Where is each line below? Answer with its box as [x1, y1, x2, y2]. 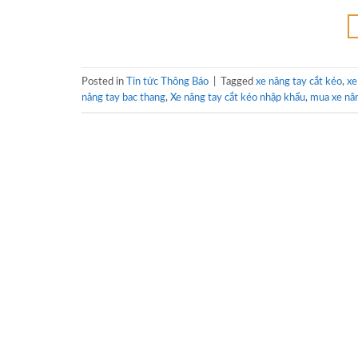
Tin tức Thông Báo [126, 76, 209, 86]
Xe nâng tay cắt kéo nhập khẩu [170, 92, 305, 102]
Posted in [82, 76, 126, 86]
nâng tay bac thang [82, 92, 165, 102]
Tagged [221, 76, 256, 86]
